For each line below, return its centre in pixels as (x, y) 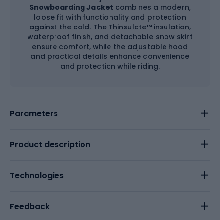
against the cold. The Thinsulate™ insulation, (110, 27)
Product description (50, 144)
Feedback (30, 206)
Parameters (34, 113)
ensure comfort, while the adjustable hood (110, 46)
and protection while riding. (110, 66)
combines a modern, (152, 7)
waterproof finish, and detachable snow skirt (110, 37)
